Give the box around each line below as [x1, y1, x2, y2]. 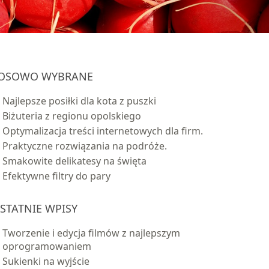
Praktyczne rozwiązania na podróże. [2, 139, 167, 153]
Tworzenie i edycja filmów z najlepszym [2, 226, 180, 240]
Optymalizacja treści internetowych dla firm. [2, 124, 203, 138]
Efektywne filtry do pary [2, 169, 110, 183]
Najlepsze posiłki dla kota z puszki [2, 94, 156, 107]
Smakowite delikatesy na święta [2, 154, 147, 168]
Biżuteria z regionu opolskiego [2, 109, 141, 122]
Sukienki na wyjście [2, 255, 89, 268]
